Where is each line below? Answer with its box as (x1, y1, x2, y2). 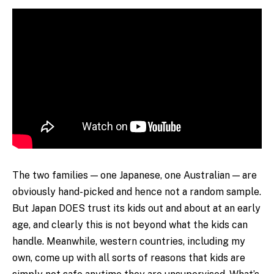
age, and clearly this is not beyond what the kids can (12, 219, 248, 231)
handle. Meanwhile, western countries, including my (12, 235, 245, 248)
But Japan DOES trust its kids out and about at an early (12, 202, 261, 215)
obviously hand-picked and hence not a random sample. (12, 186, 261, 198)
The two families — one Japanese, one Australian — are (12, 169, 257, 182)
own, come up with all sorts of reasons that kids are (12, 252, 245, 264)
